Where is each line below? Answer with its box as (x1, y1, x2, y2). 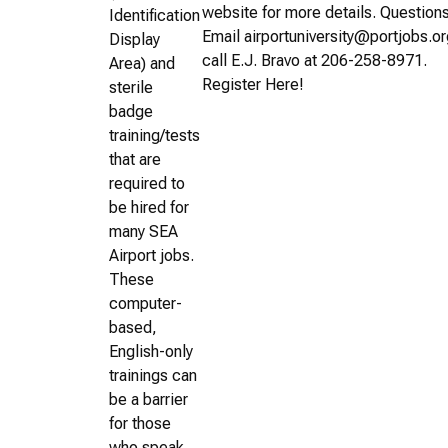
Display (109, 29, 160, 49)
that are (109, 149, 161, 169)
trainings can (109, 365, 197, 385)
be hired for (109, 197, 189, 217)
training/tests (109, 125, 200, 145)
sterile (109, 77, 153, 97)
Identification (109, 5, 200, 25)
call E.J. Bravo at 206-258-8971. (202, 50, 427, 70)
